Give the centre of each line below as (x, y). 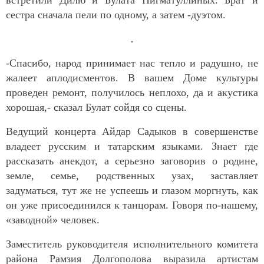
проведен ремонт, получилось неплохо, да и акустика (132, 93)
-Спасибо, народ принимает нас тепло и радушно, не (132, 63)
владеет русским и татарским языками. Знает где (132, 146)
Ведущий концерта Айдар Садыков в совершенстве (132, 132)
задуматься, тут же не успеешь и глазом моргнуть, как (132, 191)
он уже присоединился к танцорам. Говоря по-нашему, (132, 205)
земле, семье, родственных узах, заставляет (132, 176)
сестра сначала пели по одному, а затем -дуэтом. (116, 15)
